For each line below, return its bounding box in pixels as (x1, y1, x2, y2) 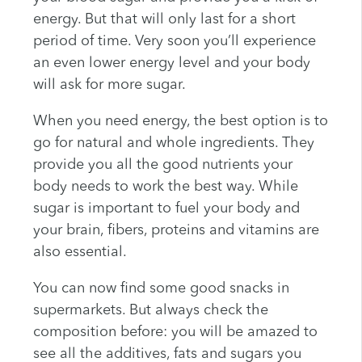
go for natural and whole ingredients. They (32, 136, 314, 151)
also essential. (32, 245, 127, 260)
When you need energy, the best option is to (32, 114, 328, 129)
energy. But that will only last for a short (32, 12, 296, 27)
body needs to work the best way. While (32, 179, 298, 195)
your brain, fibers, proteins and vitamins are (32, 223, 319, 238)
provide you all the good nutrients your (32, 158, 293, 173)
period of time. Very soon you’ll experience (32, 34, 316, 49)
